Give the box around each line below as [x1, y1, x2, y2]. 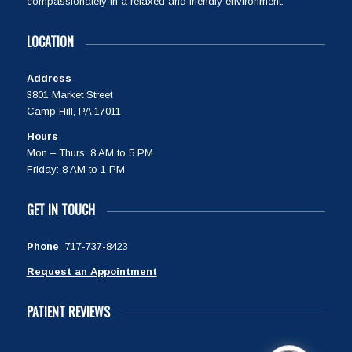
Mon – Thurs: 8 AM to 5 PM [26, 147, 153, 159]
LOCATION [26, 32, 74, 52]
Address [26, 71, 71, 84]
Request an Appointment [26, 265, 157, 277]
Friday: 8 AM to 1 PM [26, 163, 125, 176]
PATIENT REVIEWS [26, 302, 110, 321]
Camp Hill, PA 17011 [26, 104, 121, 117]
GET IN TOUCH [26, 200, 95, 220]
